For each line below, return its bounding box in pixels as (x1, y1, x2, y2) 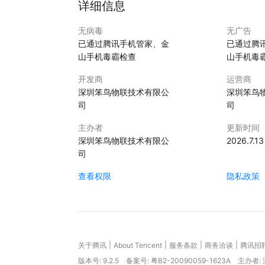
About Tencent (114, 241, 162, 250)
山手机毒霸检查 (78, 51, 136, 62)
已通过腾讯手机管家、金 (78, 38, 169, 49)
